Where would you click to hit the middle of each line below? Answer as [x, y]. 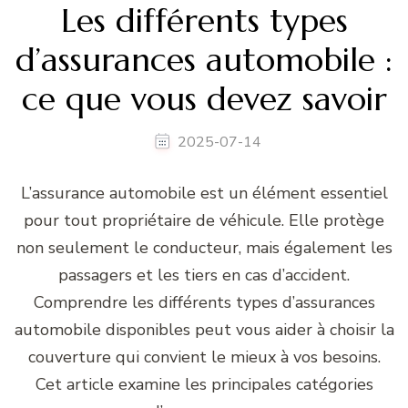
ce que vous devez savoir [204, 99]
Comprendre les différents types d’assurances [204, 303]
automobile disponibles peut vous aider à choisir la [204, 330]
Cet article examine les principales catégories [204, 385]
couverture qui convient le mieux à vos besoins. [204, 357]
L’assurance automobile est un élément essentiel [204, 194]
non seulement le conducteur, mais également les [204, 248]
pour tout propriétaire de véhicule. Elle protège [204, 221]
